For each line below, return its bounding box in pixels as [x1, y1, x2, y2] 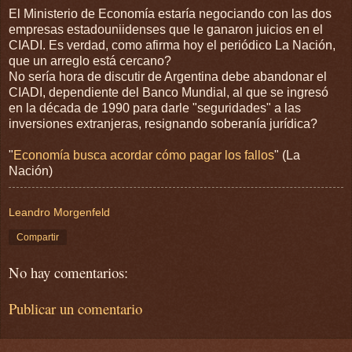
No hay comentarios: [9, 262, 128, 282]
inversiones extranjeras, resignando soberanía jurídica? [9, 116, 317, 130]
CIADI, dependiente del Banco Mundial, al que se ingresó [9, 85, 328, 99]
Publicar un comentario [9, 299, 142, 319]
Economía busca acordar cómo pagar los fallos [13, 148, 274, 162]
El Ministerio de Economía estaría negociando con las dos [9, 6, 332, 20]
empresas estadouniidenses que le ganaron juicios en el [9, 22, 323, 36]
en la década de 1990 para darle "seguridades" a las [9, 101, 301, 115]
